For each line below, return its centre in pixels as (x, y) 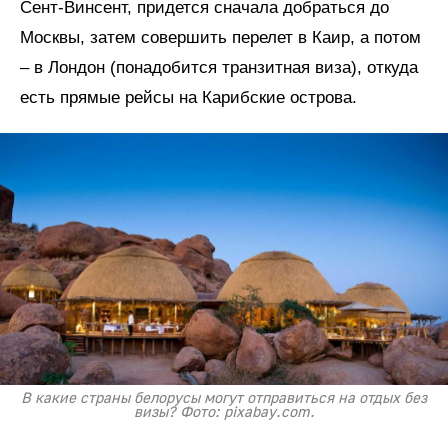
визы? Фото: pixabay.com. (224, 413)
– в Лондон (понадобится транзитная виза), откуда (219, 68)
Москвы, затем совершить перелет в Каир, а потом (220, 38)
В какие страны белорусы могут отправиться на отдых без (224, 399)
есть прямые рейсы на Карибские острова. (188, 98)
